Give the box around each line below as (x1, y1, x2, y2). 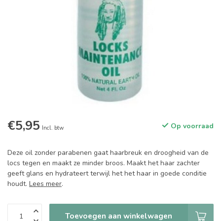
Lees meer (29, 179, 62, 188)
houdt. (7, 179, 29, 188)
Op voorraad (169, 121, 214, 131)
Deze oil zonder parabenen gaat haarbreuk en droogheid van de (7, 148, 209, 157)
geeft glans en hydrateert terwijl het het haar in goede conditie (7, 169, 207, 178)
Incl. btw (42, 124, 64, 132)
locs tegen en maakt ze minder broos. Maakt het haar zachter (7, 158, 200, 168)
